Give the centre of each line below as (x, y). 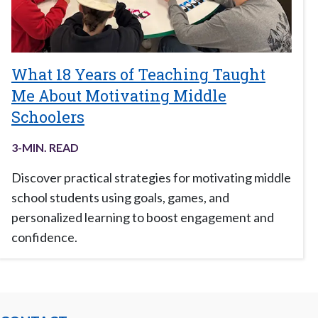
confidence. (44, 237)
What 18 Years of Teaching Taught (138, 75)
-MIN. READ (48, 148)
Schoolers (48, 117)
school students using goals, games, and (120, 198)
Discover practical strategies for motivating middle (151, 178)
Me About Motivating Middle (119, 96)
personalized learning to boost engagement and (143, 218)
